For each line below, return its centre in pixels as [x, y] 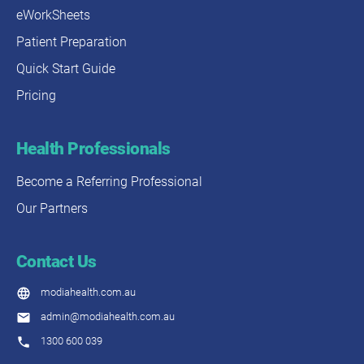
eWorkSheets [53, 15]
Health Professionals [93, 149]
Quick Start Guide [66, 69]
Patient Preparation [71, 42]
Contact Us [56, 262]
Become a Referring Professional [109, 182]
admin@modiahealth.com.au [108, 317]
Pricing [36, 96]
